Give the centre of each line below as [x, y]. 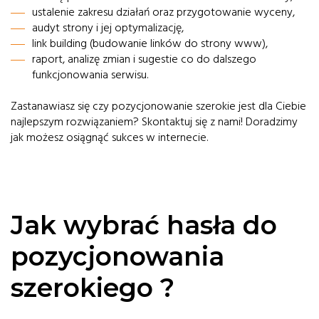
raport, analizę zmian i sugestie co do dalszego [144, 59]
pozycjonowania [117, 256]
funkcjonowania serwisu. [90, 75]
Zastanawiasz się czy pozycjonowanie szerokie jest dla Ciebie [158, 106]
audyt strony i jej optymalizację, [108, 28]
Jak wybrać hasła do [144, 225]
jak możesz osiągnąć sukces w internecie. [109, 137]
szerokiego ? [93, 288]
